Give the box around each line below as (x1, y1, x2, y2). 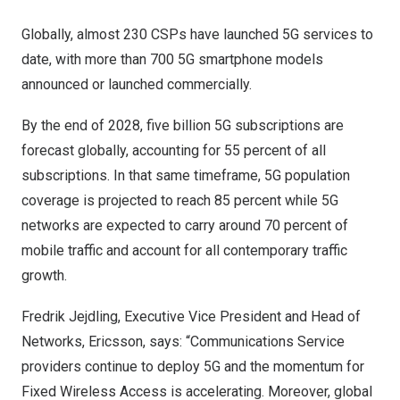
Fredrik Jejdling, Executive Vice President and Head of (21, 308, 361, 325)
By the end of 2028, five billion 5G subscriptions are (21, 117, 344, 134)
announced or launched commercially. (21, 76, 252, 93)
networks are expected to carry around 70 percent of (21, 217, 348, 234)
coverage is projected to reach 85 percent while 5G (21, 192, 338, 209)
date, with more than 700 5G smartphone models (21, 51, 323, 68)
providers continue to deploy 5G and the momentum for (21, 358, 364, 375)
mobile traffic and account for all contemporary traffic (21, 242, 347, 259)
